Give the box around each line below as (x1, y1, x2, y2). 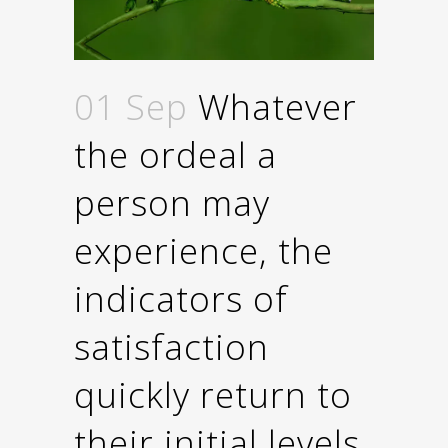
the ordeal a (74, 131, 277, 179)
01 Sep (74, 83, 188, 131)
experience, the (74, 227, 333, 275)
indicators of (74, 275, 288, 323)
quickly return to (74, 371, 352, 419)
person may (74, 179, 270, 227)
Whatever (188, 83, 357, 131)
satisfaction (74, 323, 269, 371)
